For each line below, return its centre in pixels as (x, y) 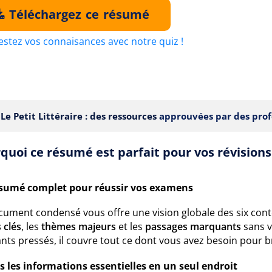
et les (131, 226)
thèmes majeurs (79, 226)
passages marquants (193, 226)
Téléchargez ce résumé (78, 14)
